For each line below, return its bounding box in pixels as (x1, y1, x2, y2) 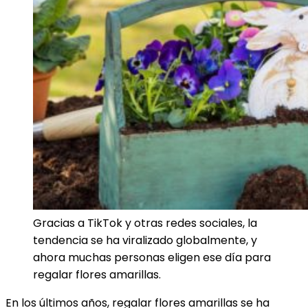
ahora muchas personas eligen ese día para (33, 250, 271, 265)
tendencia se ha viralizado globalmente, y (33, 232, 257, 248)
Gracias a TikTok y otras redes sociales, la (33, 215, 257, 231)
